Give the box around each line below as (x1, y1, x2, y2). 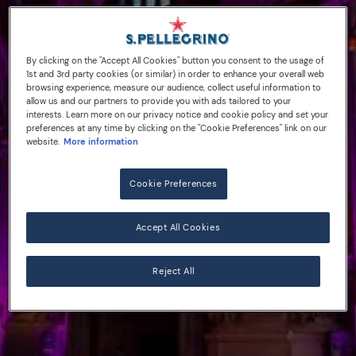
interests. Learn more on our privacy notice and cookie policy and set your (26, 109, 329, 122)
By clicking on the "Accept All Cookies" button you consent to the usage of (26, 55, 325, 68)
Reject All (153, 265, 195, 278)
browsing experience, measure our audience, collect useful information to (26, 82, 322, 95)
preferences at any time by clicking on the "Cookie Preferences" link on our (26, 122, 327, 135)
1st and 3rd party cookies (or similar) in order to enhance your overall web (26, 68, 325, 81)
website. (26, 136, 60, 149)
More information (64, 136, 139, 149)
